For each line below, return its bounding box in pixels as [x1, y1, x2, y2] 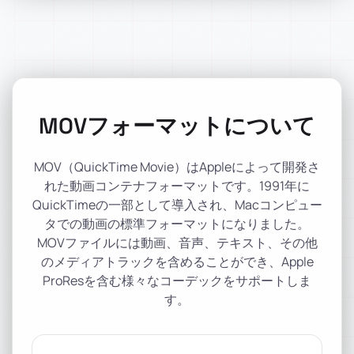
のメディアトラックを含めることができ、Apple [40, 253, 314, 270]
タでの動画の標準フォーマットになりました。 [44, 215, 310, 232]
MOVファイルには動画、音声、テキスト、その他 [36, 234, 318, 251]
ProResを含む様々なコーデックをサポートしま [43, 272, 311, 289]
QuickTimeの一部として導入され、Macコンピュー [32, 196, 322, 213]
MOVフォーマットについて [39, 111, 315, 140]
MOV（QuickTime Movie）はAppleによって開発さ [34, 158, 320, 175]
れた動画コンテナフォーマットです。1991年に [44, 177, 310, 194]
